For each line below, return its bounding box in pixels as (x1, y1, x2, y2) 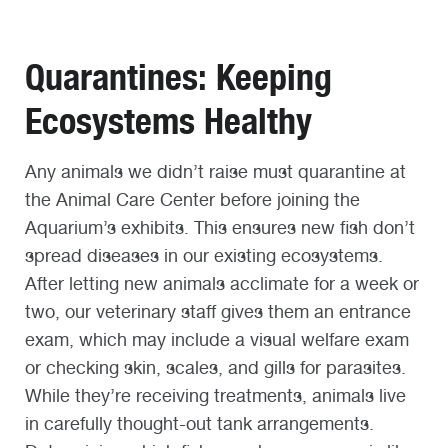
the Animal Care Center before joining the (25, 188, 360, 210)
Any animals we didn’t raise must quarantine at (25, 160, 406, 182)
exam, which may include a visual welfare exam (25, 328, 409, 350)
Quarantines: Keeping (25, 55, 332, 100)
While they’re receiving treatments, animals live (25, 384, 406, 406)
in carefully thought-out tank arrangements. (25, 412, 374, 434)
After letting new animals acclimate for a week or (25, 272, 419, 294)
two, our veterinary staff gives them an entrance (25, 300, 411, 322)
